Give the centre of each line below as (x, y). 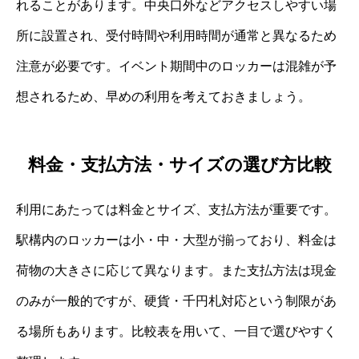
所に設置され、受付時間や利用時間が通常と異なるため (176, 36)
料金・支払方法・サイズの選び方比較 (179, 164)
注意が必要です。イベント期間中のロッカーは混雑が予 (176, 67)
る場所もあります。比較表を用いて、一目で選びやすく (176, 331)
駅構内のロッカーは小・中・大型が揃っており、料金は (176, 240)
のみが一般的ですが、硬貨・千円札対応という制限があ (176, 301)
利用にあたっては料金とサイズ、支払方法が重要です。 (176, 209)
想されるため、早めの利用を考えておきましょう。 (163, 97)
